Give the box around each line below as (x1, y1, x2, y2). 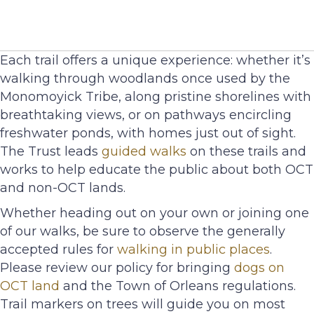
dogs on (234, 260, 285, 276)
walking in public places (117, 242, 270, 258)
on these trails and (186, 144, 306, 160)
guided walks (102, 144, 186, 160)
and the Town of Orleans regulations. (60, 278, 296, 294)
